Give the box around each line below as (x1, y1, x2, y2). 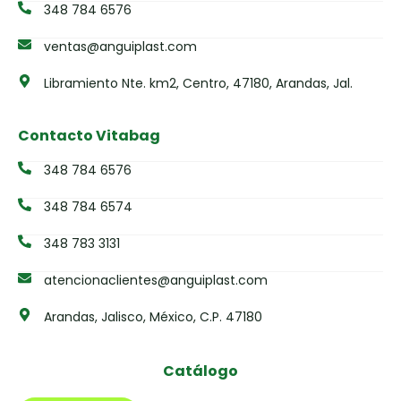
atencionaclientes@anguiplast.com (43, 271, 268, 290)
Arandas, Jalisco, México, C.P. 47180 (43, 308, 262, 327)
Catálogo (163, 361, 238, 382)
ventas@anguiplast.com (43, 38, 197, 56)
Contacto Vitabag (18, 125, 160, 147)
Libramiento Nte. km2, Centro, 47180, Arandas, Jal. (43, 74, 353, 93)
